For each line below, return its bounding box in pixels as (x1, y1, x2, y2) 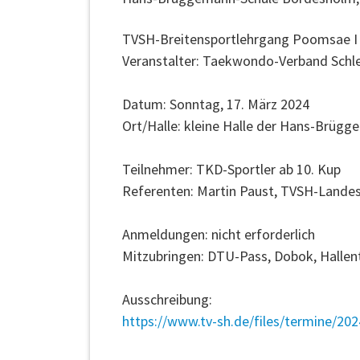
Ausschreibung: (122, 290, 212, 309)
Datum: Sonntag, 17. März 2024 (122, 95, 313, 114)
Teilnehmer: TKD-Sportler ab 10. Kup (122, 160, 341, 179)
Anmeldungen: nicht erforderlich (122, 225, 321, 244)
